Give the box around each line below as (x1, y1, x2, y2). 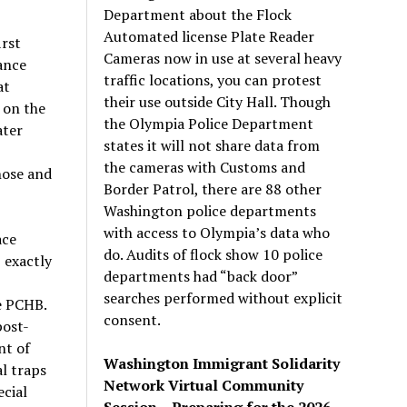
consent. (104, 309, 162, 330)
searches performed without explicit (104, 287, 343, 308)
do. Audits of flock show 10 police (104, 243, 323, 264)
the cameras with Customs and (104, 156, 306, 177)
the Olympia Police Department (104, 113, 314, 134)
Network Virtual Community (104, 374, 304, 395)
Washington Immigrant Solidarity (104, 352, 341, 373)
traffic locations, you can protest (104, 69, 323, 90)
